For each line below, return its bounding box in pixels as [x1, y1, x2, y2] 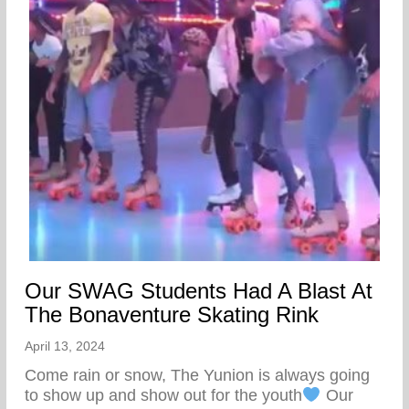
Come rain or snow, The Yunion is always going [25, 366, 370, 385]
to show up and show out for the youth [25, 386, 302, 405]
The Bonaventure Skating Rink [25, 302, 319, 328]
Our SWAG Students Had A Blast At [25, 278, 372, 304]
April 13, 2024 [25, 339, 105, 354]
